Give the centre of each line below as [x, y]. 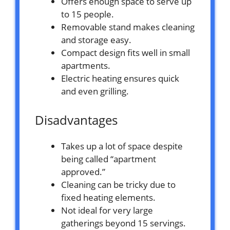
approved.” [83, 171]
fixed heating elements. [108, 197]
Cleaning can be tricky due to [118, 184]
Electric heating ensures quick [120, 79]
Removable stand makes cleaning [128, 27]
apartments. [86, 66]
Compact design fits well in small [126, 53]
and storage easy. [96, 40]
